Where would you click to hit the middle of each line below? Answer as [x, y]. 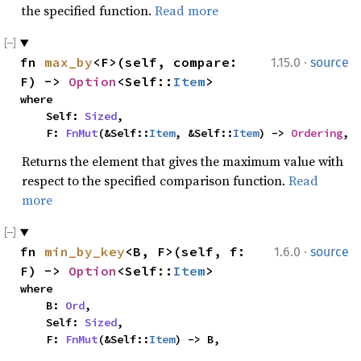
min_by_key [85, 251]
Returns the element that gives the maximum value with [183, 161]
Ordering [317, 133]
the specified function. [88, 10]
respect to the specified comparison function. [155, 180]
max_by [68, 62]
